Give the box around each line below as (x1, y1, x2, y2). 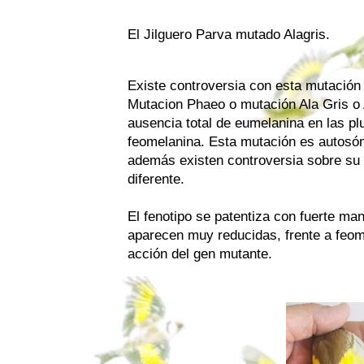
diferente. (128, 171, 184, 187)
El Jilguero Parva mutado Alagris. (128, 26, 330, 42)
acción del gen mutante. (128, 245, 272, 262)
